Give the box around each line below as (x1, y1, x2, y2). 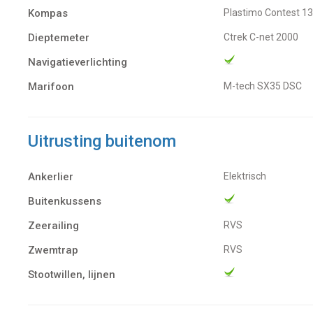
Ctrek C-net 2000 (230, 31, 298, 43)
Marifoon (28, 80, 74, 94)
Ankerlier (28, 170, 73, 184)
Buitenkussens (28, 195, 101, 208)
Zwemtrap (28, 244, 78, 257)
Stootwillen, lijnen (28, 268, 115, 282)
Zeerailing (28, 219, 79, 233)
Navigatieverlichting (28, 56, 127, 69)
